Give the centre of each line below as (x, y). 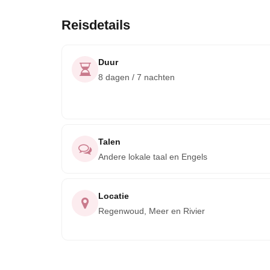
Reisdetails (96, 25)
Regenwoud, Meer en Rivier (152, 211)
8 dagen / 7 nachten (137, 77)
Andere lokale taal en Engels (153, 157)
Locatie (114, 196)
